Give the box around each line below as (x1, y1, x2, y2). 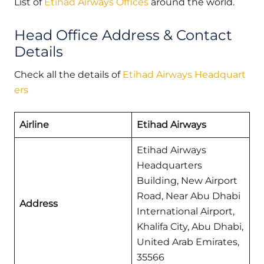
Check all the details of (14, 68, 123, 80)
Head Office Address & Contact (14, 26, 232, 44)
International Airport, (137, 205, 235, 217)
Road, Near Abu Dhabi (137, 190, 240, 202)
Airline (19, 118, 49, 130)
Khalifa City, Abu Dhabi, (137, 220, 243, 232)
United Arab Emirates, (137, 236, 239, 247)
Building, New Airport (137, 174, 237, 186)
